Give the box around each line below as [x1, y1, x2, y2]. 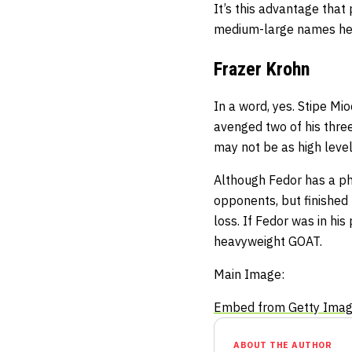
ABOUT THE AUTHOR [233, 339, 332, 350]
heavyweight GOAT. [214, 233, 322, 249]
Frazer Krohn [214, 57, 310, 80]
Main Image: [214, 266, 284, 282]
